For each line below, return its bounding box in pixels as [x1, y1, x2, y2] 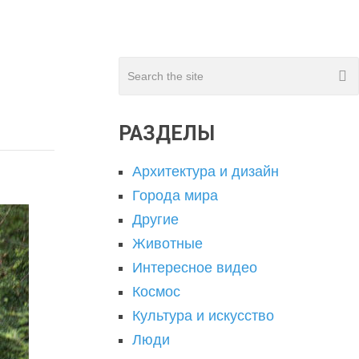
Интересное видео [132, 260, 257, 276]
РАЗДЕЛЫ [119, 122, 215, 145]
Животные [132, 236, 203, 252]
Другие [132, 212, 179, 228]
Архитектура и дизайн [132, 163, 279, 179]
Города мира [132, 188, 218, 204]
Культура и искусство [132, 308, 274, 324]
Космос [132, 284, 180, 300]
